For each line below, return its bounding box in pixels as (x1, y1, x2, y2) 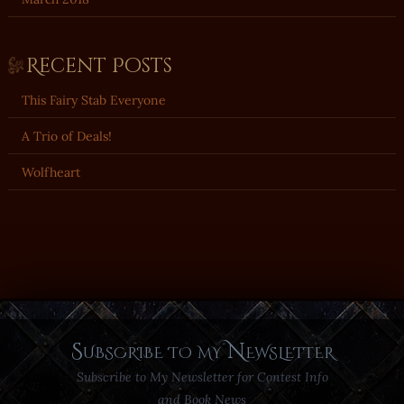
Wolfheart (21, 163, 80, 180)
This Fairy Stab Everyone (21, 91, 166, 108)
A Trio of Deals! (21, 127, 112, 144)
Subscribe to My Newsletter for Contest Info (76, 368, 328, 385)
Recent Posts (25, 52, 172, 79)
